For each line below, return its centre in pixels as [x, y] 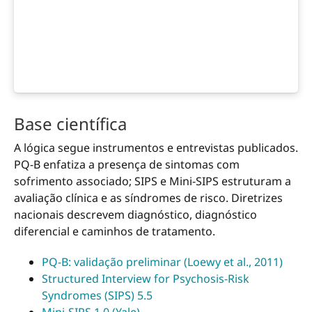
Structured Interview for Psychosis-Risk [146, 279]
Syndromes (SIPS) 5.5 [97, 296]
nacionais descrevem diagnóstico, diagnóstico [135, 215]
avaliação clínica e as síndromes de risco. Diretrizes [148, 198]
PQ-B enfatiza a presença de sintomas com [127, 165]
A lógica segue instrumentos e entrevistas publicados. [156, 148]
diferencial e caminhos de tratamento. [115, 232]
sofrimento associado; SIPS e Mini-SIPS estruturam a [153, 181]
